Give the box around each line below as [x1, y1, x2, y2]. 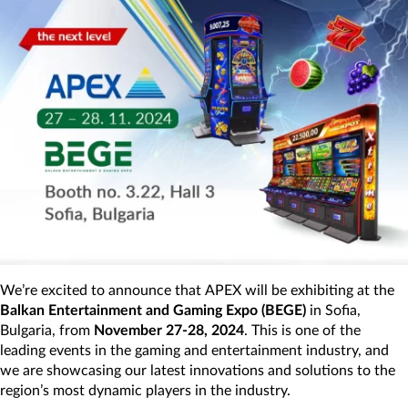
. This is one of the [244, 322, 361, 338]
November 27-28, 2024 [94, 322, 244, 338]
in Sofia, [306, 302, 361, 318]
